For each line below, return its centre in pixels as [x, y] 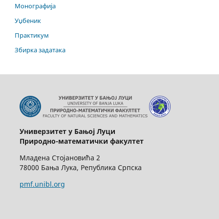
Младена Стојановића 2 [60, 157]
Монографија [35, 6]
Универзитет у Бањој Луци [67, 131]
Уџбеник [28, 20]
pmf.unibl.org [42, 184]
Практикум [32, 35]
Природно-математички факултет [81, 141]
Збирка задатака [40, 50]
